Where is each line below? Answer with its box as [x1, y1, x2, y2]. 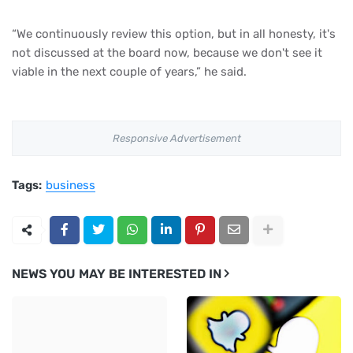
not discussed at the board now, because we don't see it [12, 45, 322, 60]
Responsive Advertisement [112, 132, 241, 144]
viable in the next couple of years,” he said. [12, 64, 247, 79]
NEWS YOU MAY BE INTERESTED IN [12, 266, 221, 281]
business [46, 177, 95, 192]
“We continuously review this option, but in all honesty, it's [12, 26, 336, 41]
